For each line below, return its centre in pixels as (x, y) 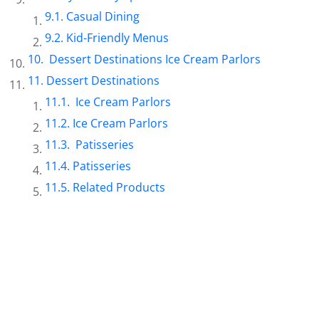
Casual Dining (103, 17)
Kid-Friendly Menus (118, 38)
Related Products (119, 188)
